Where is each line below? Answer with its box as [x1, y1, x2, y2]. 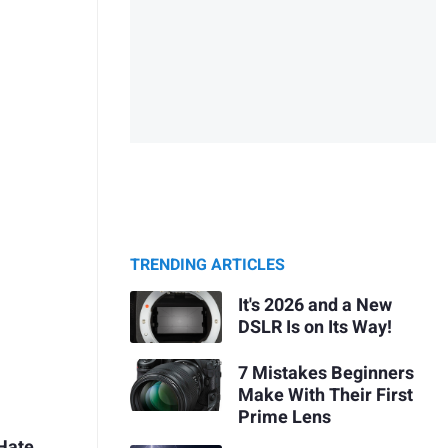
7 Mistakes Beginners [237, 359, 414, 387]
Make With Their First [237, 381, 413, 409]
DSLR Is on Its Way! [237, 313, 392, 341]
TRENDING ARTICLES [130, 253, 285, 278]
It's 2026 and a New [237, 291, 392, 319]
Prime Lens [237, 403, 331, 431]
